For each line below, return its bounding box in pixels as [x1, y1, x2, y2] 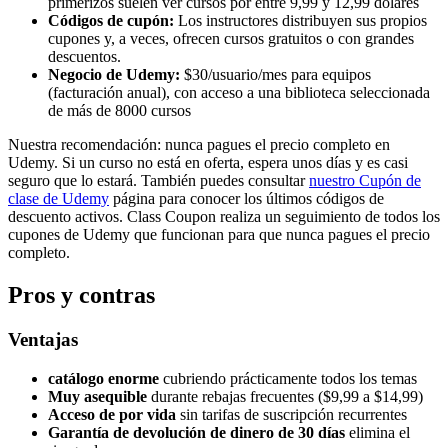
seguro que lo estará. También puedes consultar [8, 172, 309, 190]
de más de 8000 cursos [48, 102, 191, 120]
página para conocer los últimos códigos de [109, 190, 384, 208]
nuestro [309, 172, 359, 190]
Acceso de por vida [48, 405, 176, 423]
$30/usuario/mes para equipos [180, 66, 371, 84]
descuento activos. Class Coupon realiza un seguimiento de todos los [8, 208, 440, 226]
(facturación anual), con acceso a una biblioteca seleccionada [48, 84, 430, 102]
